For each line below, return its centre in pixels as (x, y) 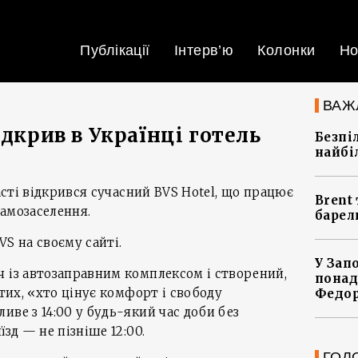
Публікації (115, 50)
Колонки (286, 50)
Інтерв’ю (204, 50)
